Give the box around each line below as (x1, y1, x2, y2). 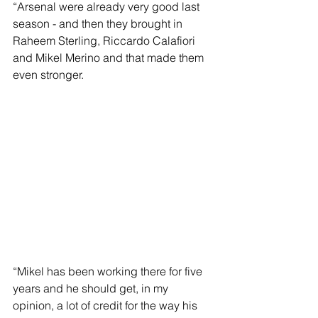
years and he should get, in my (13, 281, 171, 296)
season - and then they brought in (13, 16, 185, 31)
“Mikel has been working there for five (13, 264, 205, 279)
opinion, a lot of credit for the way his (13, 298, 200, 313)
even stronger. (13, 67, 84, 82)
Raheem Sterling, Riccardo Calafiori (13, 33, 198, 48)
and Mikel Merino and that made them (13, 50, 207, 65)
